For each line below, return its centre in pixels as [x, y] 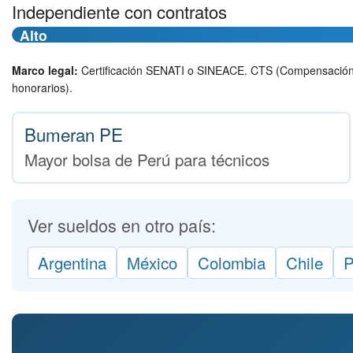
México [152, 262]
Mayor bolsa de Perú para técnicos [147, 159]
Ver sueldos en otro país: [122, 225]
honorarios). [42, 87]
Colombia [232, 262]
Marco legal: [45, 70]
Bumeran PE [73, 134]
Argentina [72, 262]
